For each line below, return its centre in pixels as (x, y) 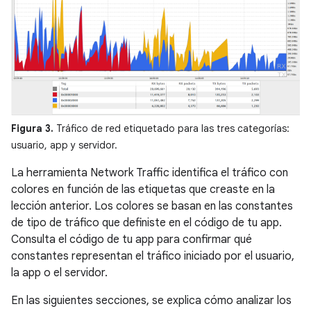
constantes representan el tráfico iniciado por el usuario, (153, 256)
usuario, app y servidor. (64, 145)
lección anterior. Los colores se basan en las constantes (152, 206)
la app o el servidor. (59, 272)
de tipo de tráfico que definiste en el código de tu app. (146, 222)
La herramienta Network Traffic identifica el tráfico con (150, 173)
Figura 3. (32, 128)
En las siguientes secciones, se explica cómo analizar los (151, 300)
